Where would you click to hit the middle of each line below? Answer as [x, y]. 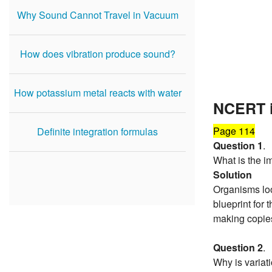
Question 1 [238, 146]
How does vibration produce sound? [97, 54]
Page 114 [234, 131]
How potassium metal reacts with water [97, 93]
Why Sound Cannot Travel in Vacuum [97, 15]
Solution [233, 175]
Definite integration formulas [97, 131]
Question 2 [238, 248]
